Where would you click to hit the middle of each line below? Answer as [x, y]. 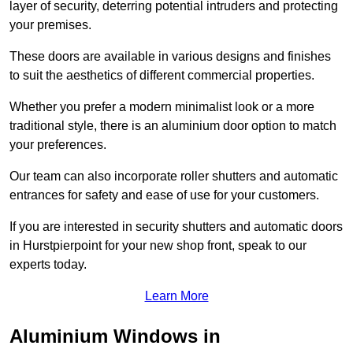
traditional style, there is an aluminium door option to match [173, 126]
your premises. [50, 25]
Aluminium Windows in [115, 336]
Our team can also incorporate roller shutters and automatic [174, 176]
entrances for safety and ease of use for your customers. [164, 195]
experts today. [48, 265]
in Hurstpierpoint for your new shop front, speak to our [158, 246]
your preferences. [58, 145]
